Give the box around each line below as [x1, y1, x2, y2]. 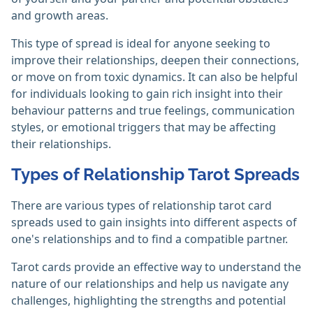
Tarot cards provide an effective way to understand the [11, 259, 301, 275]
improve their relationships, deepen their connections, [11, 52, 299, 68]
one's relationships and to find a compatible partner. [11, 231, 288, 247]
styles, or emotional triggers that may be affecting [11, 119, 276, 136]
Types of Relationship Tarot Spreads [11, 164, 300, 185]
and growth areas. [11, 8, 108, 24]
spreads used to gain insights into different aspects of [11, 214, 297, 231]
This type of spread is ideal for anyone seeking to [11, 36, 270, 52]
